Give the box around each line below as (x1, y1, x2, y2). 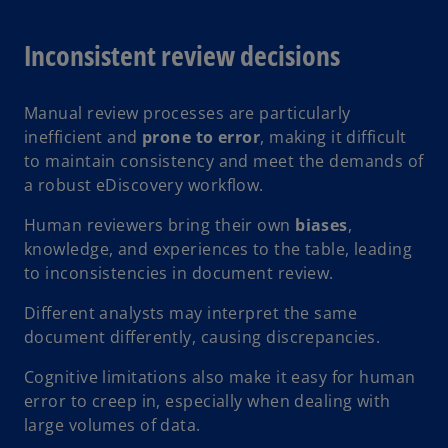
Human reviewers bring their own (24, 214, 296, 237)
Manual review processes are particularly (24, 102, 351, 125)
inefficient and (24, 126, 143, 149)
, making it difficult (260, 126, 407, 149)
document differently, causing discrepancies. (24, 326, 385, 349)
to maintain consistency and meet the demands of (24, 150, 424, 173)
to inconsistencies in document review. (24, 262, 339, 285)
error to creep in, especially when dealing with (24, 390, 391, 413)
